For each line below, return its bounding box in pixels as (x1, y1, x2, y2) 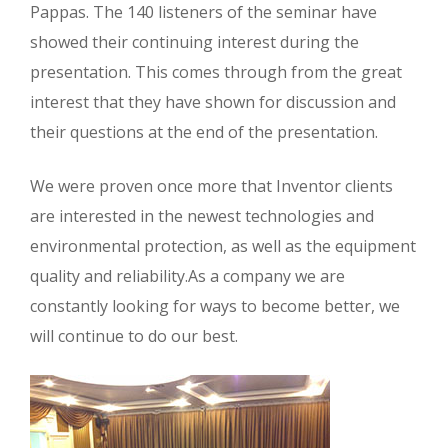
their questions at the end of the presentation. (30, 121, 378, 143)
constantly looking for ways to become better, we (30, 295, 400, 317)
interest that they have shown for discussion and (30, 91, 396, 113)
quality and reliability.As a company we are (30, 265, 345, 287)
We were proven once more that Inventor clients (30, 175, 393, 197)
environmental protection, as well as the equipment (30, 235, 416, 257)
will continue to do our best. (30, 325, 238, 347)
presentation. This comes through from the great (30, 61, 402, 83)
